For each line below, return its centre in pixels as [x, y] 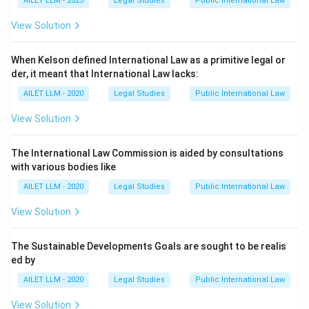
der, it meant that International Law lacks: [105, 74]
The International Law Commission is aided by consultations [147, 153]
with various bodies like [63, 167]
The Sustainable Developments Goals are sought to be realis [149, 246]
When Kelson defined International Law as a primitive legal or [148, 60]
